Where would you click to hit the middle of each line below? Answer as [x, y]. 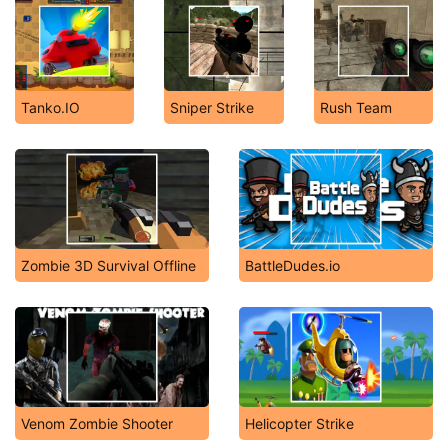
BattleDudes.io [292, 265]
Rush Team [355, 107]
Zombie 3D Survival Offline [108, 265]
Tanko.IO [50, 107]
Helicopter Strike [299, 423]
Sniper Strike [212, 107]
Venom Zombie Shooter [97, 423]
